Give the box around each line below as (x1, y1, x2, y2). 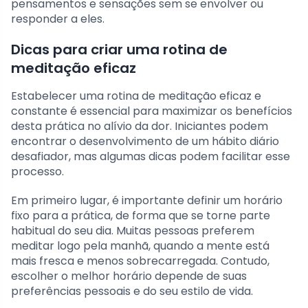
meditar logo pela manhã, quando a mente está (11, 238, 269, 254)
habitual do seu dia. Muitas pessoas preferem (11, 223, 254, 239)
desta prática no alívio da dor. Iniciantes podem (11, 118, 268, 135)
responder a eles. (11, 11, 104, 27)
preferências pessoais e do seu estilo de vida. (11, 283, 253, 300)
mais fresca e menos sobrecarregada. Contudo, (11, 253, 269, 269)
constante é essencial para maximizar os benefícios (11, 103, 292, 120)
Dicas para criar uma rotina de (11, 40, 228, 60)
